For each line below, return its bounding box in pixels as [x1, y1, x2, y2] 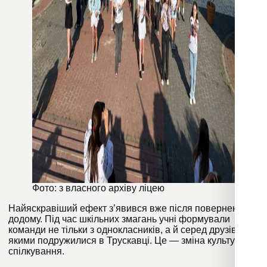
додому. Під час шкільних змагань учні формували [8, 214, 230, 225]
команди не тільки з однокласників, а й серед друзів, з [8, 225, 246, 235]
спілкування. [8, 246, 67, 257]
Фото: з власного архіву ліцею [32, 183, 164, 194]
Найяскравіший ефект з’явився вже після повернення [8, 203, 249, 214]
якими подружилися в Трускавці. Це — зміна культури [8, 235, 246, 246]
